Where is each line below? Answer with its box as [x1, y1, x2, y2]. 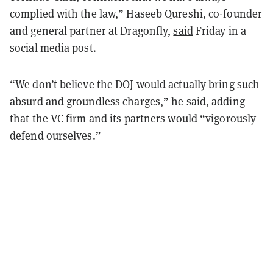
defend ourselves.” [10, 128, 101, 143]
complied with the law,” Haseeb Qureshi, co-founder [10, 6, 263, 21]
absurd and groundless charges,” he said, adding [10, 94, 245, 108]
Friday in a [193, 23, 247, 38]
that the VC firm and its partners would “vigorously [10, 111, 257, 126]
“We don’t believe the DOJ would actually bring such [10, 77, 260, 91]
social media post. [10, 40, 99, 55]
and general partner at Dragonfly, [10, 23, 174, 38]
